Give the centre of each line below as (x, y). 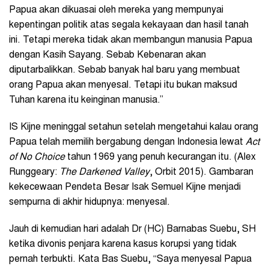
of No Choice (37, 157)
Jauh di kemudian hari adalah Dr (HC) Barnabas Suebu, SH (132, 229)
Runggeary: (34, 172)
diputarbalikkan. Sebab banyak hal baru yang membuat (125, 70)
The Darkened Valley (104, 172)
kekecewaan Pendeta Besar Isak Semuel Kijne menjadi (125, 187)
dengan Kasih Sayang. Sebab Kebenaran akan (107, 55)
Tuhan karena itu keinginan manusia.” (87, 100)
